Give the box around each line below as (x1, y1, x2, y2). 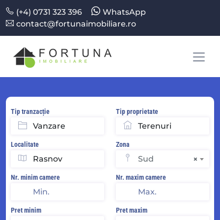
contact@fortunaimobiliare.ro (16, 19, 136, 28)
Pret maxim (116, 206, 147, 214)
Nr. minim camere (10, 173, 60, 181)
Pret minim (10, 206, 41, 214)
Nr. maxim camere (116, 173, 166, 181)
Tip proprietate (116, 107, 158, 115)
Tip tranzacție (10, 107, 50, 115)
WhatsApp (103, 7, 146, 17)
